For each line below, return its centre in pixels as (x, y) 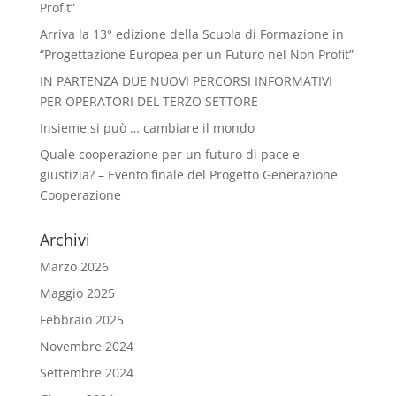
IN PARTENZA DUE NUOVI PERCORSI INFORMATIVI (186, 81)
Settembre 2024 (86, 373)
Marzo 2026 (74, 267)
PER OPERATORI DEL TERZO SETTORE (148, 102)
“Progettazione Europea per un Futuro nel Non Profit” (196, 55)
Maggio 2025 (77, 293)
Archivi (65, 240)
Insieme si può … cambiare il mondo (147, 128)
